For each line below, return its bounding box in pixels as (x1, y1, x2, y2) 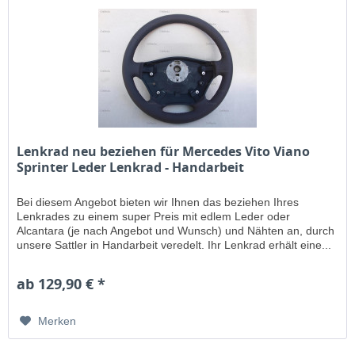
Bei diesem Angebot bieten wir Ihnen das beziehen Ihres (17, 196, 300, 209)
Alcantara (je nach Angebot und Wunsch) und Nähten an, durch (17, 224, 335, 238)
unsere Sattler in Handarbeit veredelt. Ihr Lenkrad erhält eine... (17, 239, 332, 252)
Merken (38, 315, 77, 328)
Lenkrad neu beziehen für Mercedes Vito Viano (17, 143, 311, 161)
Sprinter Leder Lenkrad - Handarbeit (17, 158, 245, 177)
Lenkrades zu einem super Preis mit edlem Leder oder (17, 210, 291, 223)
